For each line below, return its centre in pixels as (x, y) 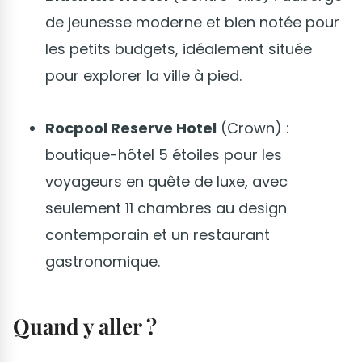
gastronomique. (103, 261)
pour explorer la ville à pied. (143, 75)
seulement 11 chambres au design (166, 208)
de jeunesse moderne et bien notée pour (192, 22)
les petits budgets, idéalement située (179, 48)
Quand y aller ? (85, 326)
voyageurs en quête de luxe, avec (166, 181)
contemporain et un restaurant (158, 234)
